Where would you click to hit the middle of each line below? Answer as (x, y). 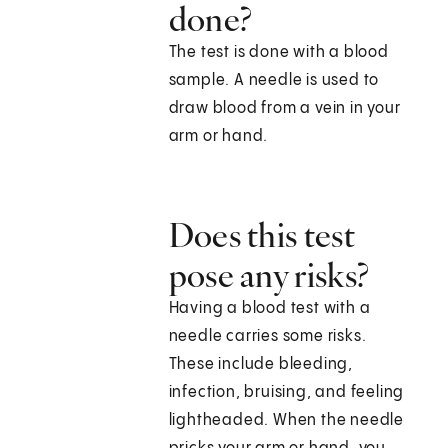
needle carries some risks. (267, 337)
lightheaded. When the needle (286, 421)
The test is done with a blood (278, 53)
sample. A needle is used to (274, 81)
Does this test (261, 235)
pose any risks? (269, 275)
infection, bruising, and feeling (286, 393)
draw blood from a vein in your (284, 109)
